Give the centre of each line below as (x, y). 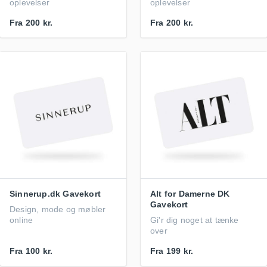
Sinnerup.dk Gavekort (55, 194)
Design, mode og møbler (58, 209)
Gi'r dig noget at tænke (195, 220)
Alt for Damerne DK (190, 194)
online (21, 220)
